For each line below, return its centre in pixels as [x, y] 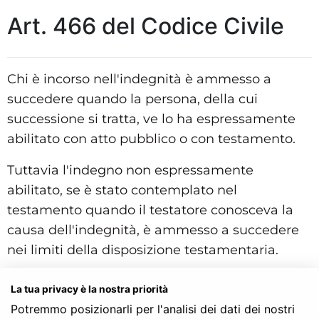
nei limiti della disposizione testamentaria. [143, 250]
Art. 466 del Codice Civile [146, 26]
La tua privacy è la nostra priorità [89, 289]
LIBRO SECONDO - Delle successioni [129, 310]
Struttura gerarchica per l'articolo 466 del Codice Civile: [148, 278]
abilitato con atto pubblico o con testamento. [151, 138]
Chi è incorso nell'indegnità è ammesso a [139, 79]
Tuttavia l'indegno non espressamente [130, 170]
